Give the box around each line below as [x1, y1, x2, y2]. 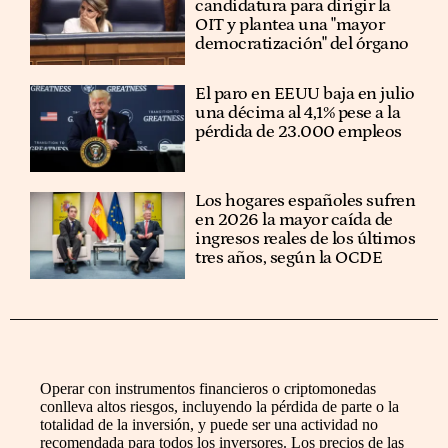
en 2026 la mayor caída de [195, 210, 393, 231]
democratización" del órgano [195, 33, 409, 54]
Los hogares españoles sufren [195, 191, 416, 212]
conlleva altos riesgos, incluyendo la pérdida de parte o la [40, 398, 399, 416]
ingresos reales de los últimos [195, 229, 416, 250]
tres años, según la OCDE [195, 248, 383, 269]
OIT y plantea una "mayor [195, 14, 385, 35]
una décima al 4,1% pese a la [195, 102, 401, 123]
